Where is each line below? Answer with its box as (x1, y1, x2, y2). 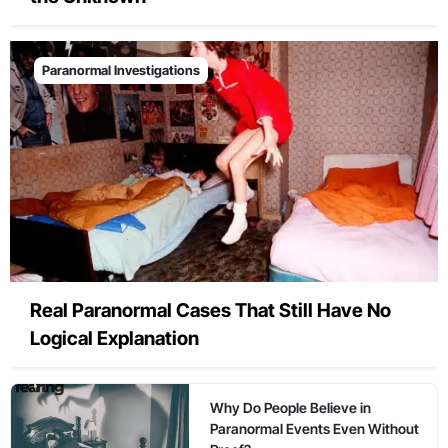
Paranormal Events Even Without (209, 419, 419, 437)
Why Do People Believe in (209, 398, 371, 416)
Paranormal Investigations (42, 62, 200, 79)
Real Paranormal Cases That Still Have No (30, 298, 391, 322)
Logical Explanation (30, 326, 199, 350)
